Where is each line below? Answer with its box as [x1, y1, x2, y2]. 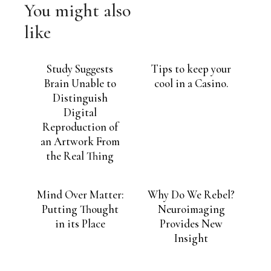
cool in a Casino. [154, 76, 228, 90]
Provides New [160, 217, 223, 230]
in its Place [54, 217, 105, 230]
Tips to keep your [151, 62, 231, 76]
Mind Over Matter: [36, 188, 123, 201]
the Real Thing [46, 149, 114, 163]
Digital [63, 105, 97, 119]
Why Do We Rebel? [148, 188, 235, 201]
